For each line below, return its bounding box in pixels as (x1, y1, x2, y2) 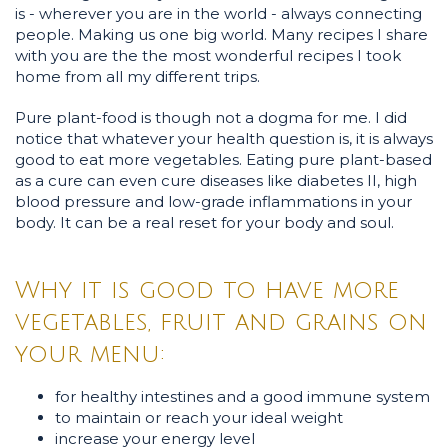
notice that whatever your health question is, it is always (15, 128, 433, 148)
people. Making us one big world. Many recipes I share (15, 24, 428, 44)
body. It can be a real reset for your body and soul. (15, 212, 394, 232)
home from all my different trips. (15, 66, 260, 86)
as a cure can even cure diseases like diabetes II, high (15, 170, 417, 190)
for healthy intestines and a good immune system (55, 386, 430, 406)
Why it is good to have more (15, 276, 399, 303)
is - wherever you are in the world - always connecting (15, 3, 422, 23)
